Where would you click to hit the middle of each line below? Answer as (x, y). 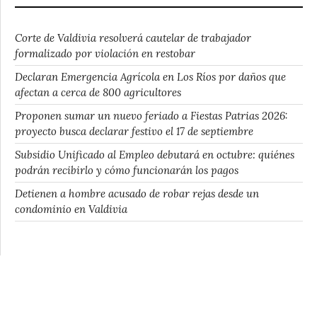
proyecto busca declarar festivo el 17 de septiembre (134, 131)
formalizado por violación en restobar (105, 53)
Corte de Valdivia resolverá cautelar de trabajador (133, 38)
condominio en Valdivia (71, 209)
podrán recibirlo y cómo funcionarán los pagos (127, 170)
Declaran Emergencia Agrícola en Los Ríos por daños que (150, 76)
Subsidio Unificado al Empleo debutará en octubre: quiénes (155, 154)
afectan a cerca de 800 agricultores (98, 92)
